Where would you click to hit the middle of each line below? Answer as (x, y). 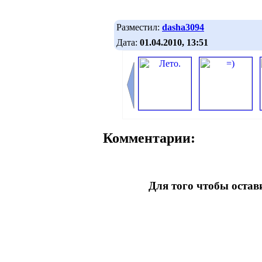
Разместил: (139, 27)
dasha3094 (183, 27)
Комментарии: (149, 138)
